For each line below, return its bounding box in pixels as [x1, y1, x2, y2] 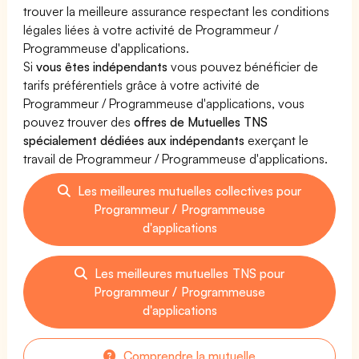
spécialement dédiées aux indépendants [23, 131, 245, 148]
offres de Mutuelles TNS [134, 113, 268, 130]
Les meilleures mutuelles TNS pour [91, 264, 284, 281]
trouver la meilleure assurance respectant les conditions [23, 2, 330, 19]
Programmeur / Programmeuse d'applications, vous [23, 95, 305, 111]
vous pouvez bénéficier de [167, 58, 319, 75]
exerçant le [244, 131, 309, 148]
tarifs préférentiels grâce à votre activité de [23, 76, 260, 93]
